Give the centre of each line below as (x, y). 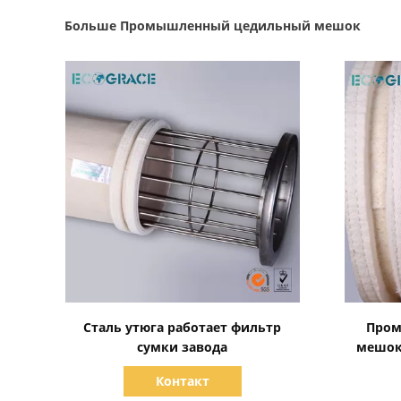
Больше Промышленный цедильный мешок (213, 26)
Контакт (182, 381)
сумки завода (183, 347)
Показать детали (184, 316)
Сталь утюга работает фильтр (183, 327)
